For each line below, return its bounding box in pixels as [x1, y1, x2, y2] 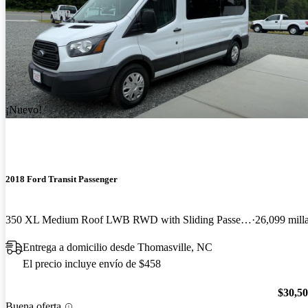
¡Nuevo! [5, 104, 42, 116]
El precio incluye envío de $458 [23, 257, 161, 269]
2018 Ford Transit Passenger [5, 173, 118, 184]
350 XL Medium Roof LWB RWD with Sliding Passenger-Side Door [241, 213, 252, 225]
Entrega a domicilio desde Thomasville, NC [23, 241, 212, 253]
